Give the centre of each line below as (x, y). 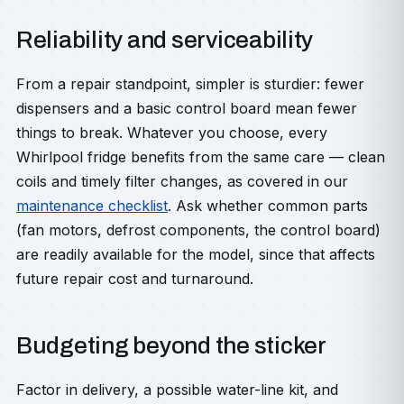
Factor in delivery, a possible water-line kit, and (177, 390)
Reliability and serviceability (165, 40)
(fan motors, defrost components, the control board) (198, 230)
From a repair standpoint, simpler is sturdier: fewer (190, 84)
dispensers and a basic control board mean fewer (187, 108)
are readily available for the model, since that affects (196, 254)
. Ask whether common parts (268, 206)
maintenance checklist (92, 206)
